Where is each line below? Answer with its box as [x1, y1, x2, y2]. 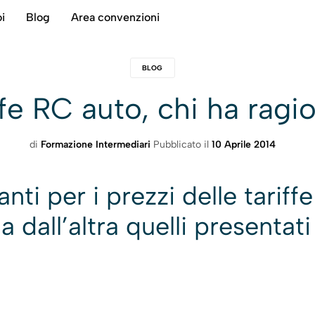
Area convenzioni [71, 11, 160, 24]
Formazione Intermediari [40, 139, 150, 150]
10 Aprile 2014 [211, 139, 276, 150]
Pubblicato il [153, 139, 212, 150]
